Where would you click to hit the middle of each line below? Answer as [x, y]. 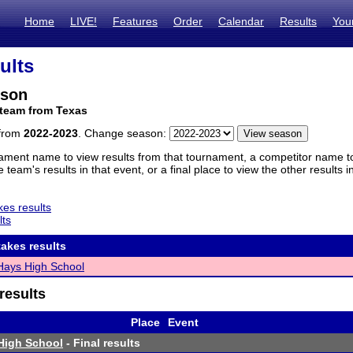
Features [135, 21]
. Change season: [124, 133]
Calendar [241, 21]
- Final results [102, 343]
